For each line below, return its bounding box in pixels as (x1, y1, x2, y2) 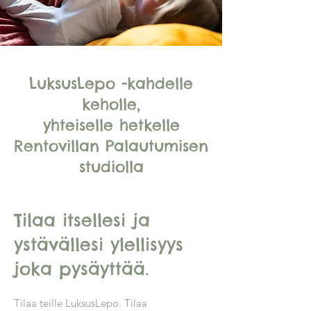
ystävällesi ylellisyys (14, 233, 183, 255)
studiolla (78, 157, 144, 176)
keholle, (82, 94, 140, 114)
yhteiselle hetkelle (42, 115, 180, 135)
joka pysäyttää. (14, 258, 149, 280)
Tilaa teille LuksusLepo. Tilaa (14, 296, 147, 310)
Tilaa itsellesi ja (14, 209, 150, 231)
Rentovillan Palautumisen (14, 136, 208, 155)
